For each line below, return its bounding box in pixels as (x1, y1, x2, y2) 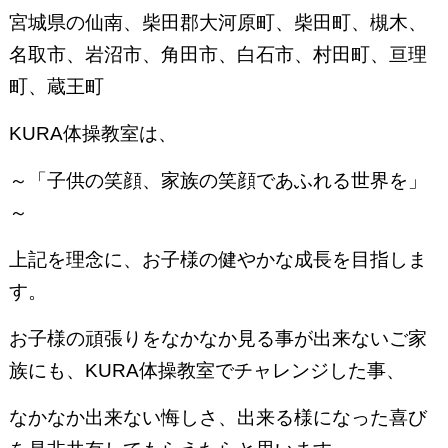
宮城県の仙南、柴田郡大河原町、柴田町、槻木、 (8, 11, 427, 33)
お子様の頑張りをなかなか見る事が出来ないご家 (8, 327, 427, 349)
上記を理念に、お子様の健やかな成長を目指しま (8, 248, 427, 270)
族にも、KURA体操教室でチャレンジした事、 (8, 359, 405, 381)
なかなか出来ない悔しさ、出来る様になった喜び (8, 406, 427, 428)
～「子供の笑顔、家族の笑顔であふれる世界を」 (8, 169, 427, 191)
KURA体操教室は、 (8, 122, 177, 144)
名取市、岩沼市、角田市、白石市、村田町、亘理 (8, 43, 427, 65)
